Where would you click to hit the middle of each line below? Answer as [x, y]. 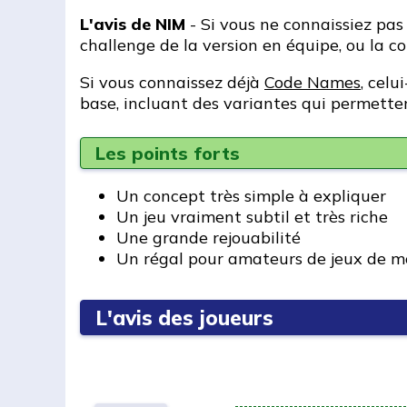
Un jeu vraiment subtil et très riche [252, 216]
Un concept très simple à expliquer [251, 195]
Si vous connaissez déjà [172, 82]
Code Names [313, 82]
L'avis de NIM [133, 24]
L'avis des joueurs [184, 317]
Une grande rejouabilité [208, 237]
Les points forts [168, 153]
